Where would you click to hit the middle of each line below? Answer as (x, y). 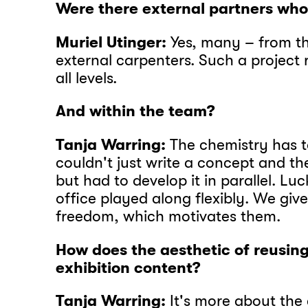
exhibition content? (128, 268)
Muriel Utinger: (111, 42)
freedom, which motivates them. (168, 216)
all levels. (87, 78)
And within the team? (135, 112)
